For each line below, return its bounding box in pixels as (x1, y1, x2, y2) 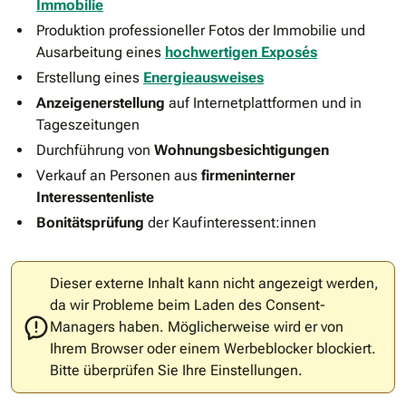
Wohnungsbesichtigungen (154, 141, 329, 159)
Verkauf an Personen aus (36, 167, 201, 185)
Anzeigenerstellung (36, 94, 165, 112)
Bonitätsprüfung (36, 214, 144, 232)
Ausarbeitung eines (36, 43, 165, 62)
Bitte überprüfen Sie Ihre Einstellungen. (50, 362, 303, 380)
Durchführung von (36, 141, 154, 159)
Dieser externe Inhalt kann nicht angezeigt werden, (50, 275, 379, 293)
